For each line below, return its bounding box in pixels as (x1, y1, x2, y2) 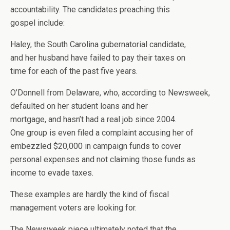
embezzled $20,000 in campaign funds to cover (10, 141, 181, 151)
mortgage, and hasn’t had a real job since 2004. (10, 114, 177, 124)
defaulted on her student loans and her (10, 101, 148, 111)
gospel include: (10, 18, 65, 28)
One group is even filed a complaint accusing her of (10, 128, 194, 138)
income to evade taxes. (10, 168, 93, 178)
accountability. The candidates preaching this (10, 5, 170, 14)
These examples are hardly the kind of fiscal (10, 189, 169, 199)
